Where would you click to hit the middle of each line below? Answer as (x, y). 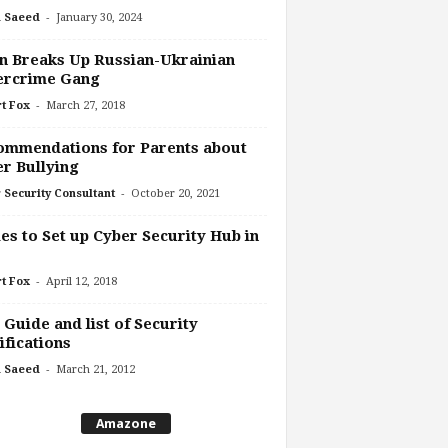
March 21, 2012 (95, 369)
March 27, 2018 (85, 105)
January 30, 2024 (98, 17)
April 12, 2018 (81, 281)
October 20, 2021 (175, 193)
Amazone (126, 424)
